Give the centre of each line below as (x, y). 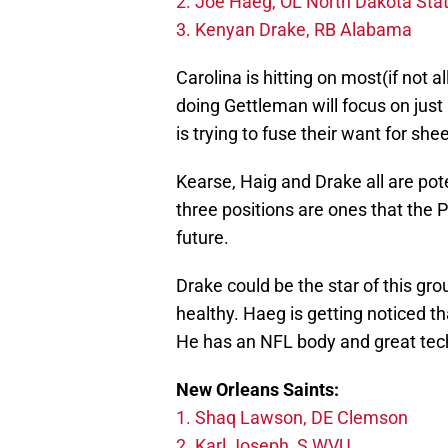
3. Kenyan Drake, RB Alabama (296, 30)
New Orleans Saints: (257, 390)
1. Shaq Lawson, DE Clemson (294, 418)
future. (202, 238)
